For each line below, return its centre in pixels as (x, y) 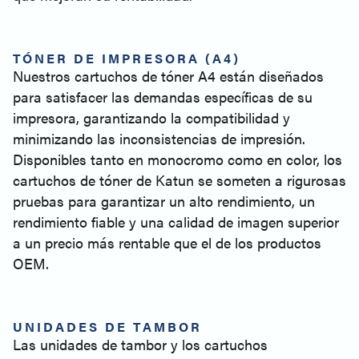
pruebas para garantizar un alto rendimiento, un (164, 201)
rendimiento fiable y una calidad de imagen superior (176, 222)
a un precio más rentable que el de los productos (167, 242)
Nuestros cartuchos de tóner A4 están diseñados (168, 76)
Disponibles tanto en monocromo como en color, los (177, 159)
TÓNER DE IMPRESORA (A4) (127, 58)
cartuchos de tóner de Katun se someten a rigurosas (179, 180)
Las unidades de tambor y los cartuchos (140, 344)
